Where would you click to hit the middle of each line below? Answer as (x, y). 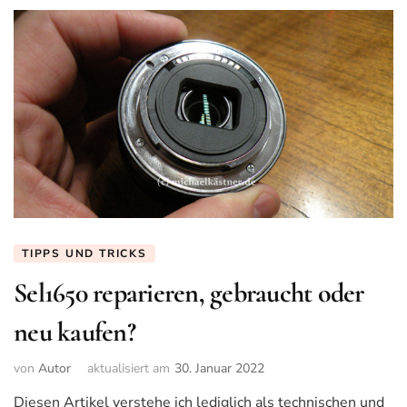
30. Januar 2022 (219, 368)
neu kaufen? (74, 333)
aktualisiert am (129, 368)
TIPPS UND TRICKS (84, 254)
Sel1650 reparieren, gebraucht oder (189, 293)
